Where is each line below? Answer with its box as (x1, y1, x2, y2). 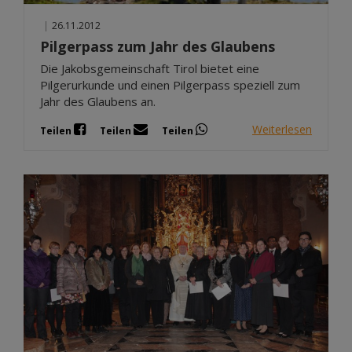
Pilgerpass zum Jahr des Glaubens (40, 36, 275, 56)
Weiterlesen (252, 122, 312, 137)
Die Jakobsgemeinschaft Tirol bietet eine (40, 60, 259, 76)
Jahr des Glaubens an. (40, 93, 156, 109)
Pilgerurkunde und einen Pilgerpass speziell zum (40, 76, 300, 93)
